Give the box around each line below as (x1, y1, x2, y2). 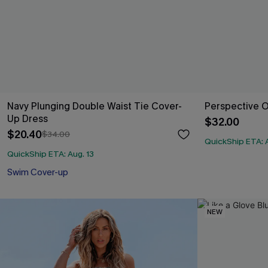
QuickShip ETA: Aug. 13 (7, 148, 94, 160)
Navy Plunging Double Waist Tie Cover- (7, 99, 182, 112)
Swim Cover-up (7, 166, 68, 178)
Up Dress (7, 112, 48, 125)
